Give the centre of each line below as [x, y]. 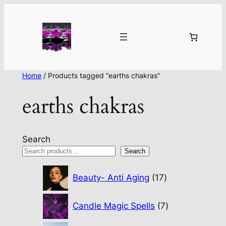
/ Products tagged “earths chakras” [100, 75]
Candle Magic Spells [114, 206]
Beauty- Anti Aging [111, 177]
